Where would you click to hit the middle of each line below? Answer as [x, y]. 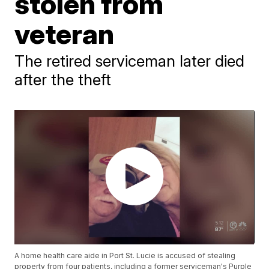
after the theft [63, 79]
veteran [65, 33]
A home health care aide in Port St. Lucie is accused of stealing [125, 256]
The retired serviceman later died [130, 61]
